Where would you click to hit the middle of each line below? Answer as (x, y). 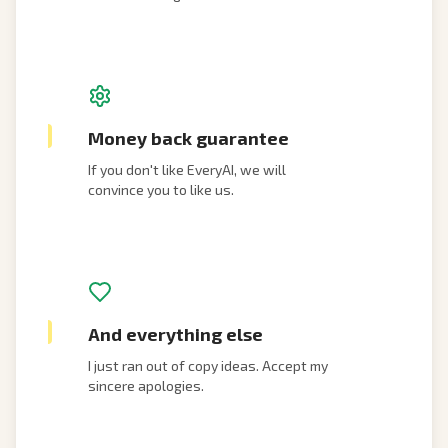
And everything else (175, 334)
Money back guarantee (188, 138)
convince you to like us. (161, 189)
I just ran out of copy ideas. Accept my (208, 365)
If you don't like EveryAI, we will (187, 169)
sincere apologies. (146, 385)
